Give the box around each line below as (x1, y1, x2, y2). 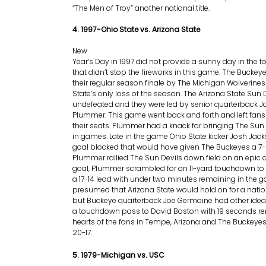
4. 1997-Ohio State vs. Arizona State (72, 24, 200, 34)
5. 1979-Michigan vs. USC (72, 250, 164, 260)
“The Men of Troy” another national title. (72, 3, 210, 13)
